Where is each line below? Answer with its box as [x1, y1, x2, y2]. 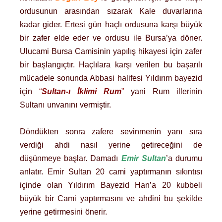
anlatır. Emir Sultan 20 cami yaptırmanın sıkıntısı [20, 167, 202, 176]
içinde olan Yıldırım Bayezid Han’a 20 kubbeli [20, 180, 202, 189]
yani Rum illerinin [124, 87, 202, 96]
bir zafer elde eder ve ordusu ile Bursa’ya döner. [20, 33, 202, 42]
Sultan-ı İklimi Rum [42, 87, 121, 96]
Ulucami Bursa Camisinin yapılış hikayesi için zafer [20, 47, 202, 55]
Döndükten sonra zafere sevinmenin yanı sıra [20, 127, 202, 136]
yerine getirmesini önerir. [20, 207, 107, 216]
